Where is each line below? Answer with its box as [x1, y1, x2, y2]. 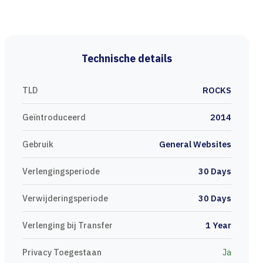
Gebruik [22, 139, 53, 150]
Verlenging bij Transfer [22, 220, 113, 231]
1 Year [205, 220, 231, 231]
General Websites [159, 139, 231, 150]
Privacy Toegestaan [22, 247, 102, 258]
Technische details [82, 52, 172, 65]
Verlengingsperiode [22, 166, 100, 177]
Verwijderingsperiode [22, 193, 108, 204]
